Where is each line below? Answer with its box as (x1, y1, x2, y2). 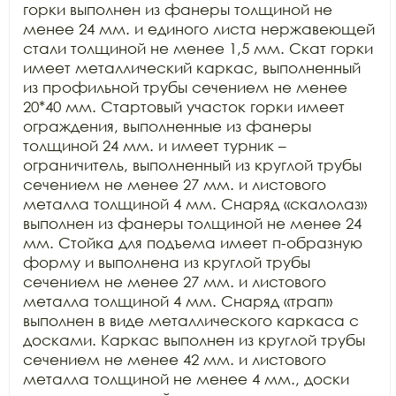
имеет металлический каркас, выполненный (23, 58, 361, 77)
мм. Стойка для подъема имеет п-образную (23, 233, 362, 252)
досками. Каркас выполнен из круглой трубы (23, 331, 365, 349)
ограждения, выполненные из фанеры (23, 117, 311, 135)
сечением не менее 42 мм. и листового (23, 350, 326, 369)
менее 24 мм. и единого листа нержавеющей (23, 19, 375, 38)
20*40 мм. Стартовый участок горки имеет (23, 97, 345, 116)
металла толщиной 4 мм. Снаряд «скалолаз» (23, 194, 367, 213)
